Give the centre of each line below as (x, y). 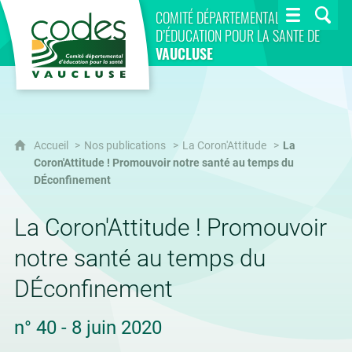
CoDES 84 (106, 9)
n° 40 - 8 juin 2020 (88, 328)
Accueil (52, 146)
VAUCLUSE (184, 53)
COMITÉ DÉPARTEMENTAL (218, 17)
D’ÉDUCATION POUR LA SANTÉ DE (237, 35)
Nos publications (125, 146)
